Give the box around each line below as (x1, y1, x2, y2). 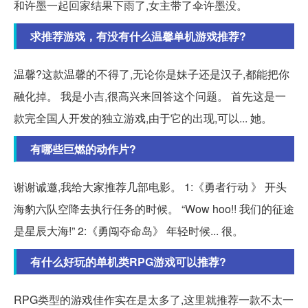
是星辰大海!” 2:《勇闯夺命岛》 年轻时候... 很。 (14, 223, 243, 239)
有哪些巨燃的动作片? (30, 141, 136, 157)
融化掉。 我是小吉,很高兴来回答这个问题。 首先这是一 (14, 88, 286, 104)
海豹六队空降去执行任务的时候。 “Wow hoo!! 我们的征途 (14, 201, 294, 217)
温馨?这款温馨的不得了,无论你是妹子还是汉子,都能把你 (14, 66, 289, 82)
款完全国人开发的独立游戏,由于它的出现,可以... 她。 (14, 110, 272, 126)
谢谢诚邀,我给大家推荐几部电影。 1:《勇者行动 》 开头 (14, 179, 287, 195)
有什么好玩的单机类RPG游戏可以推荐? (30, 254, 226, 270)
